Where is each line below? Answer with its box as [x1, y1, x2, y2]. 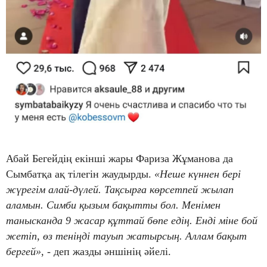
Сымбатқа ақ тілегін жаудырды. [6, 168, 154, 181]
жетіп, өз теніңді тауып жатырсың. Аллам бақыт [6, 230, 247, 243]
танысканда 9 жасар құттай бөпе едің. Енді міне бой [6, 215, 257, 227]
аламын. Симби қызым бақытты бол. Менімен [6, 199, 221, 212]
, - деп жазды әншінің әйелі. [41, 246, 171, 258]
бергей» [6, 246, 41, 258]
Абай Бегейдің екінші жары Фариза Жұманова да [6, 153, 233, 165]
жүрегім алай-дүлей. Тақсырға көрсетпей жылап [6, 184, 234, 196]
